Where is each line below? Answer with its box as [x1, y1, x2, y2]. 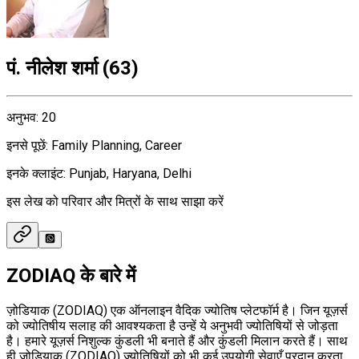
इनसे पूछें [6, 137, 46, 153]
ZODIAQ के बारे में [6, 264, 135, 287]
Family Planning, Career [51, 137, 182, 153]
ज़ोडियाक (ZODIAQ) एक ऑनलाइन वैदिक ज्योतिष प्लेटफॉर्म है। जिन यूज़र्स [6, 302, 348, 318]
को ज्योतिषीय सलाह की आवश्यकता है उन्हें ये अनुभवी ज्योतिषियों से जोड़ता [6, 317, 338, 333]
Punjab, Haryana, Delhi [69, 165, 192, 181]
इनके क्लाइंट [6, 165, 63, 181]
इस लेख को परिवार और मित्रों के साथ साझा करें [6, 193, 224, 209]
